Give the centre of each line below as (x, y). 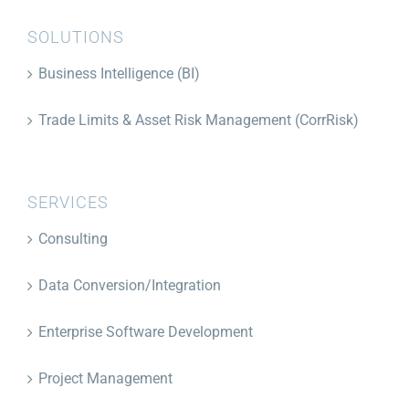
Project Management (105, 378)
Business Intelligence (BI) (119, 73)
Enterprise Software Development (146, 332)
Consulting (73, 239)
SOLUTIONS (76, 37)
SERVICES (68, 202)
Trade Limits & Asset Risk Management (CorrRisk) (199, 120)
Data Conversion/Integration (130, 285)
